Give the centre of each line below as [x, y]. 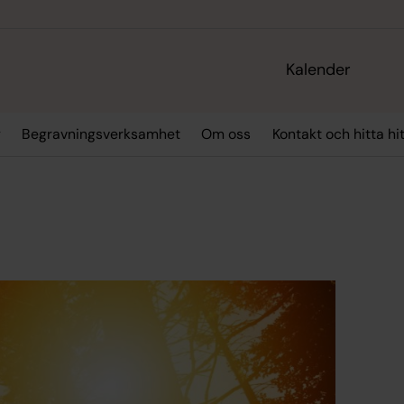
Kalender [319, 70]
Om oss [226, 134]
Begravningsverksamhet [101, 134]
